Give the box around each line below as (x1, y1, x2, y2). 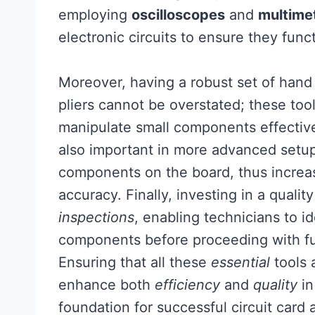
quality (253, 276, 297, 293)
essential (211, 254, 270, 271)
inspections (58, 209, 134, 226)
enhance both (58, 276, 155, 293)
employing (58, 6, 131, 23)
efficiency (155, 276, 220, 293)
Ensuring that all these (58, 254, 211, 271)
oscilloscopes (131, 6, 225, 23)
